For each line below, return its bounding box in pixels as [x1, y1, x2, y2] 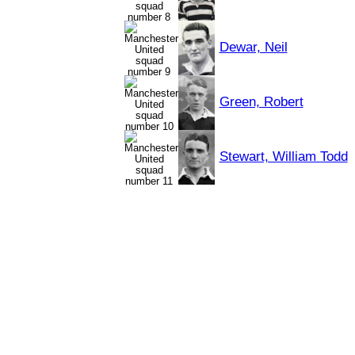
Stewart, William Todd [219, 149, 348, 164]
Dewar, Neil [219, 40, 288, 55]
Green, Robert [219, 94, 303, 109]
